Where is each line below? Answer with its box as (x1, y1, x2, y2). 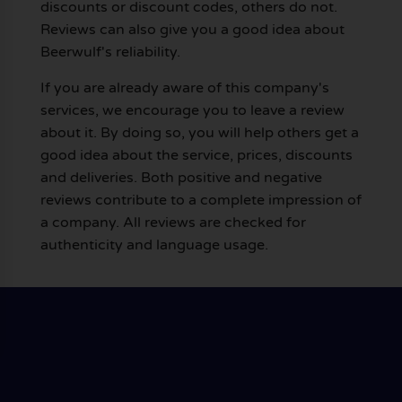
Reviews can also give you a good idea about (39, 21, 345, 39)
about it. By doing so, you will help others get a (39, 123, 359, 142)
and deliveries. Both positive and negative (39, 168, 322, 187)
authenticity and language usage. (39, 235, 268, 254)
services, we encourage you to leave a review (39, 100, 345, 119)
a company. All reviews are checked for (39, 213, 306, 232)
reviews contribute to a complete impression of (39, 190, 362, 209)
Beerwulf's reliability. (39, 43, 180, 62)
